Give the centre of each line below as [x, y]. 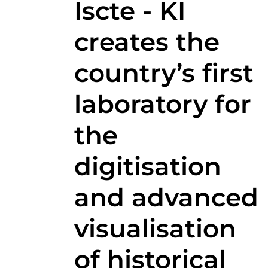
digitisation [147, 166]
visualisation [155, 228]
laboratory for [162, 104]
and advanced [166, 197]
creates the [147, 42]
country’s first [164, 73]
